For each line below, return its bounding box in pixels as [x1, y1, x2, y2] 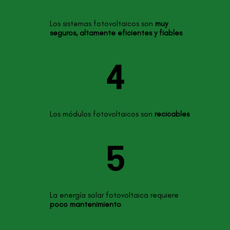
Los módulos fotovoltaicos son [49, 109, 155, 119]
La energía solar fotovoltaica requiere [49, 190, 179, 200]
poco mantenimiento [49, 200, 121, 209]
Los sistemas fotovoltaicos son [49, 19, 155, 29]
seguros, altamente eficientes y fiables [49, 28, 182, 38]
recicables [154, 109, 189, 119]
